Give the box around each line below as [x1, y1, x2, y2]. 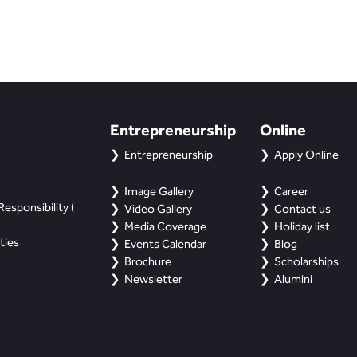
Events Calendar [124, 237, 206, 251]
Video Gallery [124, 202, 192, 216]
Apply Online [274, 147, 339, 162]
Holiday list [274, 219, 331, 233]
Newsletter [124, 272, 182, 286]
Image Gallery [124, 184, 194, 198]
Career [274, 184, 309, 198]
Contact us [274, 202, 331, 216]
